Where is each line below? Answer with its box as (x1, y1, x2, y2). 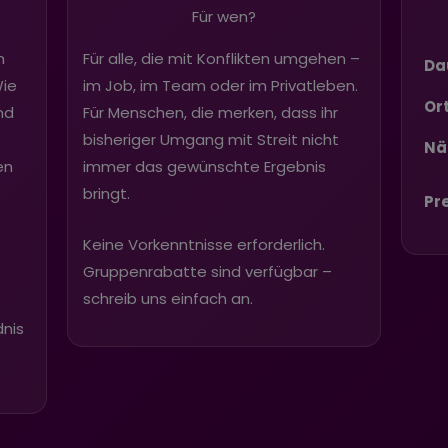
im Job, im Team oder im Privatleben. (83, 74, 359, 96)
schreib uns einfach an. (83, 287, 254, 309)
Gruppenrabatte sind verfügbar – (83, 260, 333, 282)
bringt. (83, 182, 131, 204)
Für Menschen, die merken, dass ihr (83, 101, 339, 123)
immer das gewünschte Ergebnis (83, 155, 327, 177)
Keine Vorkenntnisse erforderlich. (83, 233, 326, 255)
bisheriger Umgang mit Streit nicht (83, 128, 340, 150)
